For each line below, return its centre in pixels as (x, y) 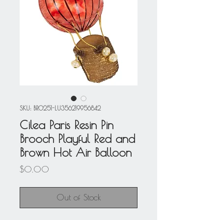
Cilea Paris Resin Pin (67, 125)
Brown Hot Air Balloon (76, 152)
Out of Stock (79, 198)
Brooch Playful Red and (77, 139)
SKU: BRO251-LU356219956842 (60, 108)
